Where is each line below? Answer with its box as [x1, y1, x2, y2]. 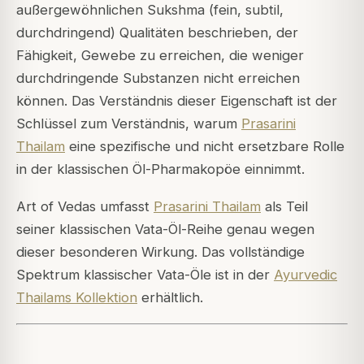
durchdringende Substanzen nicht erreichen [16, 70, 300, 87]
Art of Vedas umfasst [16, 198, 154, 215]
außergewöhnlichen [16, 2, 147, 19]
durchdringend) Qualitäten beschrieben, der [16, 24, 298, 41]
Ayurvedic [274, 266, 337, 284]
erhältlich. [137, 289, 203, 306]
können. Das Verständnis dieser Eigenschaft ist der [16, 93, 337, 110]
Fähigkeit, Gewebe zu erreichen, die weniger [16, 47, 304, 64]
